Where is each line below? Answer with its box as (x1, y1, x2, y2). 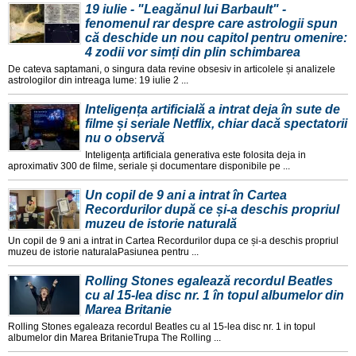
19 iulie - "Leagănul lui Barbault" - (85, 2, 286, 17)
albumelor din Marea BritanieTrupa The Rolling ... (8, 332, 221, 344)
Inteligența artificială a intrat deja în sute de (85, 103, 340, 117)
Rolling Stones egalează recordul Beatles (85, 274, 333, 288)
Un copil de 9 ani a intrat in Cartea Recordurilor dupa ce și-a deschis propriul (8, 235, 339, 247)
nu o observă (85, 131, 164, 145)
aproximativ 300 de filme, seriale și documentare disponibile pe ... (8, 161, 290, 172)
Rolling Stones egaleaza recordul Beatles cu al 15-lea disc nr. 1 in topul (8, 321, 315, 333)
